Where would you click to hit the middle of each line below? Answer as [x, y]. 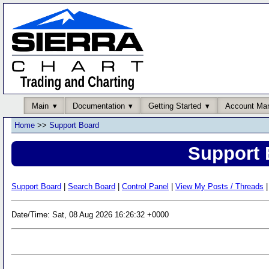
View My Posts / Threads [219, 186]
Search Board [92, 186]
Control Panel [145, 186]
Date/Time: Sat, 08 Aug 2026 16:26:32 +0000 [90, 214]
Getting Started [175, 106]
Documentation [98, 106]
